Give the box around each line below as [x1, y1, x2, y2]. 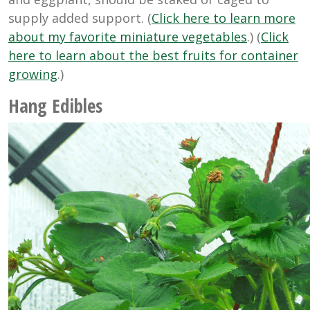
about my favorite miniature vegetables [8, 28, 247, 46]
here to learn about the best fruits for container [8, 47, 298, 64]
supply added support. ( [8, 10, 152, 27]
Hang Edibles [8, 93, 102, 119]
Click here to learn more [152, 10, 295, 27]
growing [8, 66, 57, 83]
